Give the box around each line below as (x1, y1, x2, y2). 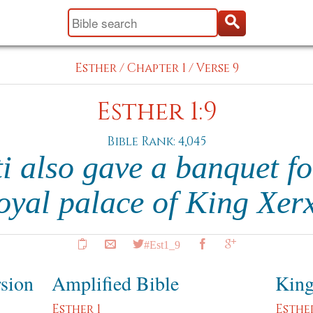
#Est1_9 (144, 238, 180, 249)
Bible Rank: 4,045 (107, 133, 206, 150)
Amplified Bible (52, 270, 179, 296)
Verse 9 (196, 60, 239, 76)
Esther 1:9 (96, 96, 217, 129)
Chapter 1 (126, 60, 186, 76)
